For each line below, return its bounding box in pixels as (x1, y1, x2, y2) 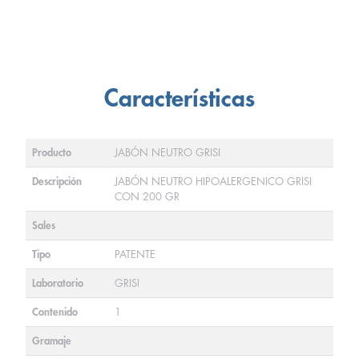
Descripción (32, 176, 82, 187)
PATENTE (115, 249, 155, 260)
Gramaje (32, 336, 71, 346)
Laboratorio (32, 278, 83, 288)
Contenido (32, 307, 78, 317)
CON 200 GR (115, 192, 179, 202)
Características (104, 87, 255, 111)
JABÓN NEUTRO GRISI (115, 147, 220, 158)
